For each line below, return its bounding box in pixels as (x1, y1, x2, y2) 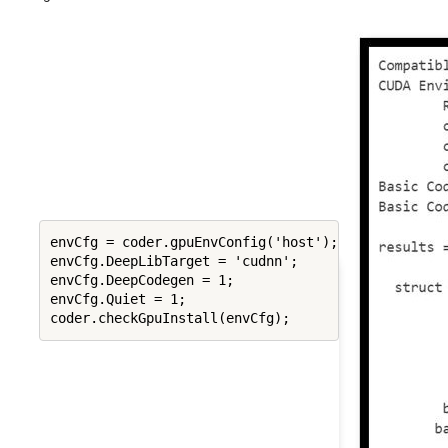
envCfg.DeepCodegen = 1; (49, 272, 234, 289)
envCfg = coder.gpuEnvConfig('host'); (49, 234, 338, 251)
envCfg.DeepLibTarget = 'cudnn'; (49, 253, 298, 270)
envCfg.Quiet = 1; (49, 291, 186, 308)
